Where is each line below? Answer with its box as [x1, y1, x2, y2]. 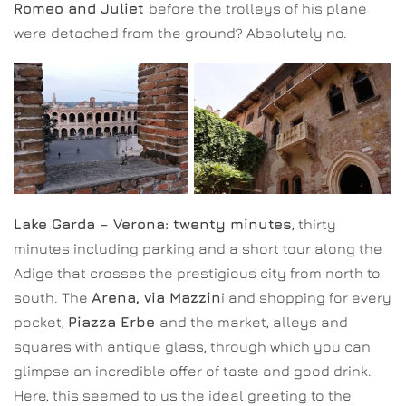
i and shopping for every [221, 288, 391, 305]
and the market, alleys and [159, 313, 348, 330]
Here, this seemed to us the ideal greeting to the [14, 386, 352, 403]
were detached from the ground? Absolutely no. [14, 24, 347, 42]
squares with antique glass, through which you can [14, 337, 371, 354]
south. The [14, 288, 92, 305]
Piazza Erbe [68, 313, 159, 330]
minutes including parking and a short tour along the [14, 239, 382, 256]
